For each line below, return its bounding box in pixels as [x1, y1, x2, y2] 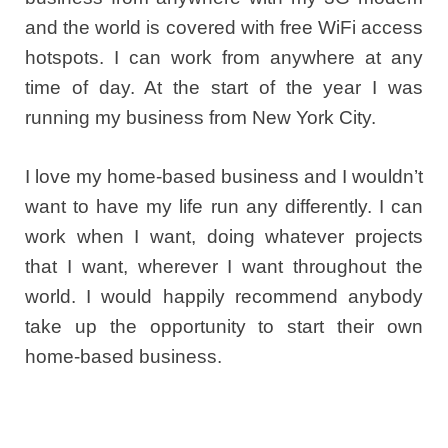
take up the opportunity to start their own [25, 315, 423, 337]
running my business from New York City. [25, 107, 376, 129]
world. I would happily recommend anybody [25, 285, 423, 307]
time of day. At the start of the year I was [25, 77, 423, 99]
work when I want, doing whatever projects [25, 225, 423, 247]
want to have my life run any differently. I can [25, 195, 423, 217]
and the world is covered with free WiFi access [25, 17, 423, 39]
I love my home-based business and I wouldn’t [25, 165, 423, 187]
